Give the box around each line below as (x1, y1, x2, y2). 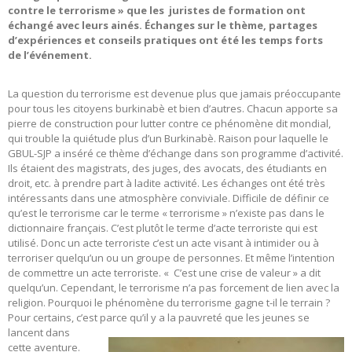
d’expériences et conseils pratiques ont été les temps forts (8, 33, 323, 48)
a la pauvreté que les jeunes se (159, 310, 310, 325)
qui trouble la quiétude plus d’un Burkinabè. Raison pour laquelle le (8, 131, 328, 146)
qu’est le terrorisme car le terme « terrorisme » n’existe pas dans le (8, 206, 324, 221)
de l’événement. (8, 48, 92, 63)
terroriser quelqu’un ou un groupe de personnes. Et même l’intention (8, 251, 335, 266)
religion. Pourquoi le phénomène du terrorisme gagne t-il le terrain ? (8, 295, 330, 310)
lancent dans (8, 325, 70, 340)
